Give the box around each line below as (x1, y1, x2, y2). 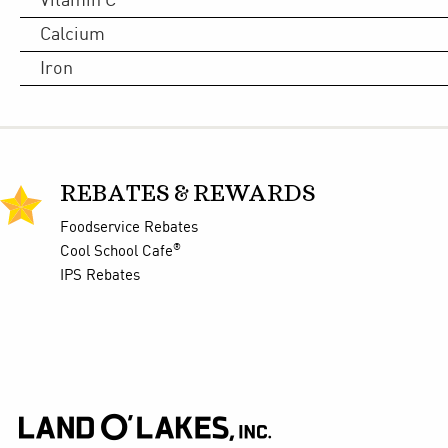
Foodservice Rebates (60, 219, 198, 236)
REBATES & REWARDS (60, 183, 316, 205)
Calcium (40, 24, 105, 44)
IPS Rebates (60, 267, 140, 284)
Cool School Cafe (60, 243, 173, 260)
